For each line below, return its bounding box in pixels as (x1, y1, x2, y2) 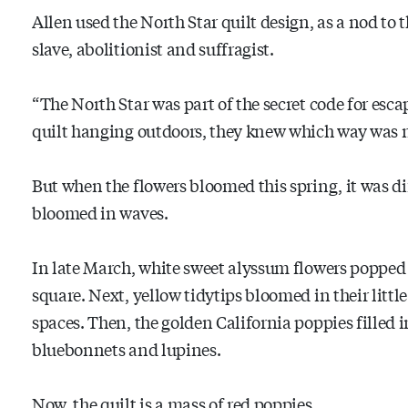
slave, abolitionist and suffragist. (32, 36, 274, 60)
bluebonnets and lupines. (32, 336, 221, 361)
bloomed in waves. (32, 199, 168, 224)
